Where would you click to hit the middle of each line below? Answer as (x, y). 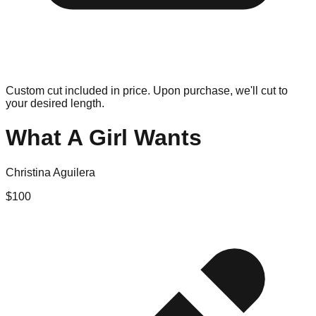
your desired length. (55, 103)
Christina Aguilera (50, 172)
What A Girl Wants (104, 138)
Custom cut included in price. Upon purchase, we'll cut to (147, 91)
